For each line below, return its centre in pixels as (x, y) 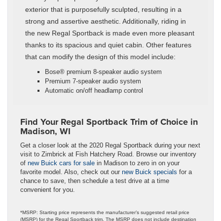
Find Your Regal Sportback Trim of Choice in (109, 122)
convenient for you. (48, 189)
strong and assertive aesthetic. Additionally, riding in (106, 21)
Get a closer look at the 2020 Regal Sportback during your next (110, 145)
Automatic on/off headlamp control (94, 90)
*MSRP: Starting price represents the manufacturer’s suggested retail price (105, 212)
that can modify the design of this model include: (100, 56)
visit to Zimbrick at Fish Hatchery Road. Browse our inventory (108, 154)
